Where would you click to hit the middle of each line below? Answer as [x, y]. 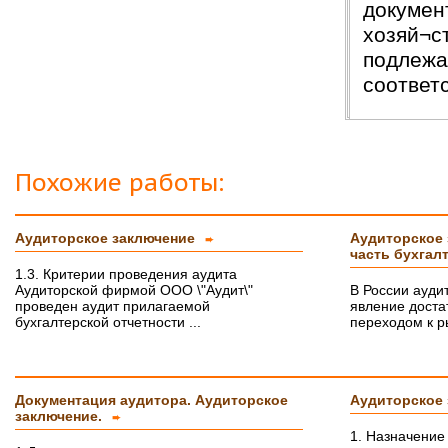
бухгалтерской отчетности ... [108, 321]
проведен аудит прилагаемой [112, 305]
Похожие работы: [119, 183]
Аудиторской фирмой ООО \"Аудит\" [134, 289]
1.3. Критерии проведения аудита [126, 273]
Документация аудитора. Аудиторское [151, 399]
